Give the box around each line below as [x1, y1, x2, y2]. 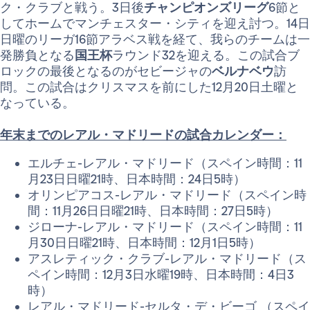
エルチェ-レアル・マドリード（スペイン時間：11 [28, 156, 302, 171]
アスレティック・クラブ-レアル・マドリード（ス [28, 251, 307, 266]
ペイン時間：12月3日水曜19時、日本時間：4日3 [28, 267, 294, 282]
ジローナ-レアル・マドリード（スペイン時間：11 [28, 219, 302, 235]
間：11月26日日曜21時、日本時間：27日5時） [28, 203, 278, 219]
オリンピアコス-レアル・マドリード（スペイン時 [28, 188, 307, 203]
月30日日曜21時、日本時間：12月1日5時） [28, 235, 268, 250]
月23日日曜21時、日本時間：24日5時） [28, 172, 249, 187]
